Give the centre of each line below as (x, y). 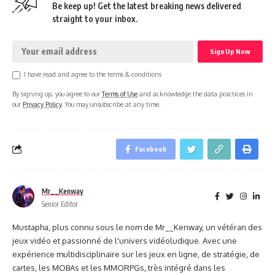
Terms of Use (120, 93)
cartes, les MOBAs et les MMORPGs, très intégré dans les (119, 267)
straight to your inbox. (95, 18)
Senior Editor (60, 204)
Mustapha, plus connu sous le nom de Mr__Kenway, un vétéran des (137, 227)
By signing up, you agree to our (57, 93)
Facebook (151, 149)
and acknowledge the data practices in (195, 93)
